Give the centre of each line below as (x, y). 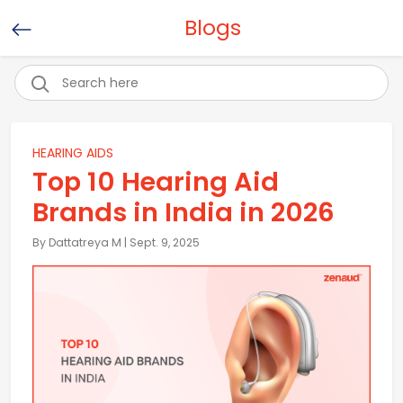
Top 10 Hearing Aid (156, 182)
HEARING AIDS (73, 153)
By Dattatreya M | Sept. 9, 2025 (116, 242)
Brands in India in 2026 (184, 212)
